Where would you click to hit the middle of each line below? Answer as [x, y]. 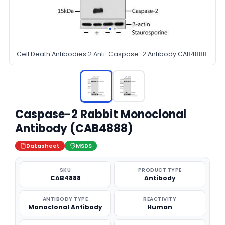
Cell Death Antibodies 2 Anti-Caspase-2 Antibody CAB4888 [112, 54]
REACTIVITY [160, 199]
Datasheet [43, 146]
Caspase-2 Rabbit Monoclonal [101, 114]
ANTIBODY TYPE [65, 199]
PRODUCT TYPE [160, 170]
